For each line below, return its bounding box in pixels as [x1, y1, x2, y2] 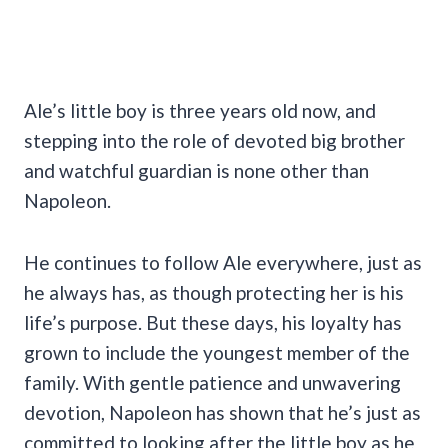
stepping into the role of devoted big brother [24, 129, 405, 153]
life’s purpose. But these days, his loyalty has [24, 311, 402, 335]
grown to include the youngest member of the [24, 341, 410, 365]
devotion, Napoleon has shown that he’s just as [24, 401, 421, 425]
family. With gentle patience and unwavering [24, 371, 401, 395]
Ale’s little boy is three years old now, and [24, 99, 376, 123]
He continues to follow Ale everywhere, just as [24, 251, 422, 275]
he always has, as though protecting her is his [24, 281, 404, 305]
